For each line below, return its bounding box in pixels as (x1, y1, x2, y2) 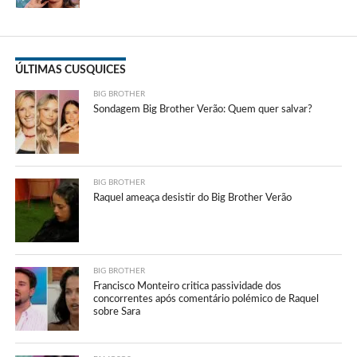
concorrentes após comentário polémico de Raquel (93, 293, 320, 304)
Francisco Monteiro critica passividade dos (93, 280, 282, 291)
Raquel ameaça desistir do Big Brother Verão (93, 192, 292, 202)
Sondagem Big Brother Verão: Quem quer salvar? (93, 104, 313, 114)
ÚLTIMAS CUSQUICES (14, 63, 126, 76)
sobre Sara (93, 306, 141, 316)
